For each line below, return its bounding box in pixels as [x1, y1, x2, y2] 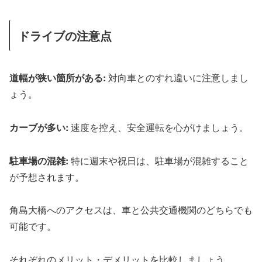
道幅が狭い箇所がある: [9, 70, 106, 84]
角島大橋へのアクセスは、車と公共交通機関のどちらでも [9, 203, 253, 217]
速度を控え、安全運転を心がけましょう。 [68, 120, 249, 134]
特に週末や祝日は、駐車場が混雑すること [68, 153, 249, 167]
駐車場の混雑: [9, 153, 68, 167]
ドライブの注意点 [18, 26, 112, 44]
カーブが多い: [9, 120, 68, 134]
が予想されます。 [9, 170, 84, 184]
